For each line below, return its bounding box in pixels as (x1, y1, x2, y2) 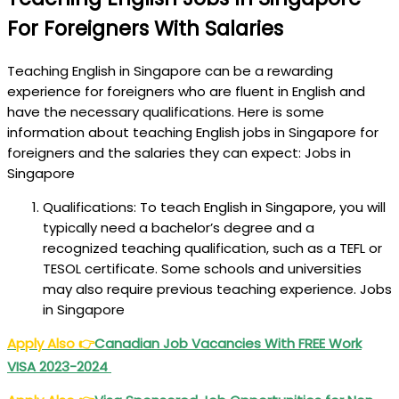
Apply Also (7, 333, 78, 353)
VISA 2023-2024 (7, 356, 111, 376)
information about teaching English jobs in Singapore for (7, 122, 379, 142)
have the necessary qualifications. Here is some (7, 102, 324, 121)
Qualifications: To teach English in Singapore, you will (43, 197, 386, 216)
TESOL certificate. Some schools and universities (43, 258, 362, 278)
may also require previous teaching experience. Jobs (43, 279, 392, 298)
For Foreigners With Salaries (7, 14, 283, 44)
